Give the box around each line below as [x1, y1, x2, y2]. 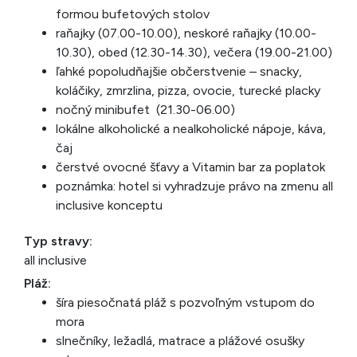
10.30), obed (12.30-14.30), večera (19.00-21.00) [56, 45, 332, 60]
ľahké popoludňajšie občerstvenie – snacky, [56, 64, 302, 79]
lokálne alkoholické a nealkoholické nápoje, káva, [56, 121, 326, 136]
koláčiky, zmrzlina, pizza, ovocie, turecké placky [56, 83, 320, 98]
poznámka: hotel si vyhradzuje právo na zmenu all [56, 178, 333, 194]
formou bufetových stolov [56, 6, 210, 22]
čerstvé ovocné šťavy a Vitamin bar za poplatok [56, 159, 325, 175]
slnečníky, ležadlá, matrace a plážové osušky [56, 333, 304, 348]
